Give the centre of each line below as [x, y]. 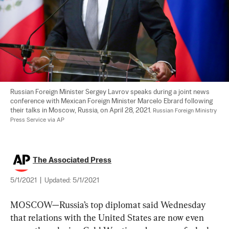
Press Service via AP [37, 120]
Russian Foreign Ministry [186, 111]
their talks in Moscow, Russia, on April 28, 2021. [82, 110]
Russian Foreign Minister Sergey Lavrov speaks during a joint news [111, 92]
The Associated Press [72, 160]
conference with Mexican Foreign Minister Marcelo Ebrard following [112, 101]
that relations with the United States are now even [108, 217]
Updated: [59, 180]
